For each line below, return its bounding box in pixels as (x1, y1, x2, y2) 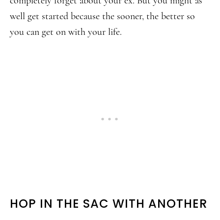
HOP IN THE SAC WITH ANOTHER (10, 195, 207, 212)
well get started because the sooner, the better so (10, 10, 195, 22)
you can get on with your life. (10, 26, 122, 38)
